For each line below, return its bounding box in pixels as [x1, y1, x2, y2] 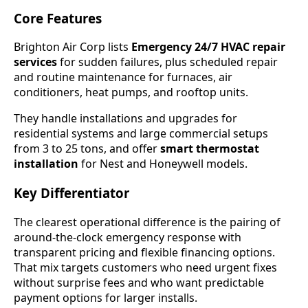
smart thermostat [160, 141, 259, 157]
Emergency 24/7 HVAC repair [131, 39, 285, 55]
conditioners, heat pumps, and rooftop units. [14, 85, 248, 100]
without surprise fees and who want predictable [14, 274, 264, 290]
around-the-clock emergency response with [14, 229, 241, 245]
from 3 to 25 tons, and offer [14, 141, 160, 157]
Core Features [14, 9, 102, 27]
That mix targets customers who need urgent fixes [14, 259, 277, 275]
